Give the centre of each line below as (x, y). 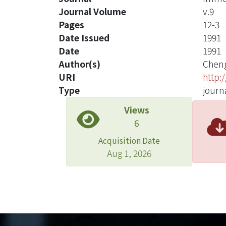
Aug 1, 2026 (129, 153)
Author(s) (79, 64)
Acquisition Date (129, 140)
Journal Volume (92, 11)
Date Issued (84, 38)
